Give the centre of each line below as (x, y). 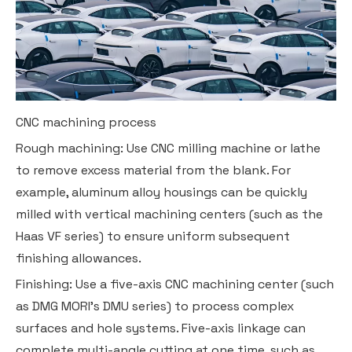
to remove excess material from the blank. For (153, 170)
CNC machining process (86, 122)
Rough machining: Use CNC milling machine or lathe (168, 148)
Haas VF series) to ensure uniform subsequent (153, 236)
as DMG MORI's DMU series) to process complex (155, 306)
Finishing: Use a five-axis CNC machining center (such (175, 284)
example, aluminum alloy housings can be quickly (161, 192)
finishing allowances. (79, 258)
